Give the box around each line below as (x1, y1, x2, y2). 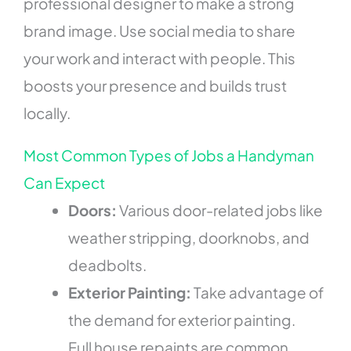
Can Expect (24, 173, 106, 193)
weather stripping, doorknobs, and (68, 228, 310, 248)
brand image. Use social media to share (24, 21, 296, 41)
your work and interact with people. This (24, 49, 296, 68)
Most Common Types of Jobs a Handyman (24, 146, 315, 165)
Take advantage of (194, 283, 324, 302)
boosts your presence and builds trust (24, 76, 288, 96)
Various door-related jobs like (119, 201, 324, 220)
